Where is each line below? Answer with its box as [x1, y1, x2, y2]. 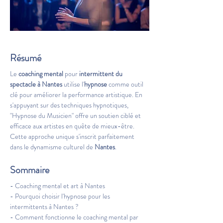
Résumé [10, 51, 41, 65]
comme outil [107, 79, 145, 89]
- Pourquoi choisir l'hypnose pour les [10, 191, 111, 201]
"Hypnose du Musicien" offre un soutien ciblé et [10, 111, 142, 120]
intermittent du [79, 69, 124, 79]
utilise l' [62, 79, 84, 89]
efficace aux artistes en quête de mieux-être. [10, 121, 136, 131]
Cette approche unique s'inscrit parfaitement [10, 131, 136, 141]
